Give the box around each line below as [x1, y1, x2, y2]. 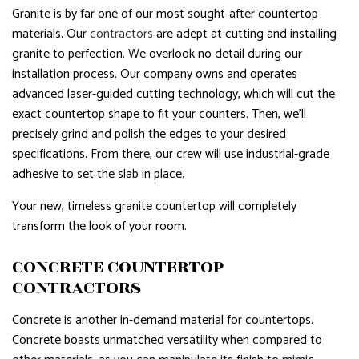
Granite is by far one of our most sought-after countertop [12, 2, 318, 25]
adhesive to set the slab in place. [12, 163, 184, 185]
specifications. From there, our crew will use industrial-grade [12, 143, 329, 165]
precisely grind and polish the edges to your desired [12, 123, 286, 145]
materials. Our [12, 22, 90, 45]
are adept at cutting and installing [153, 22, 337, 45]
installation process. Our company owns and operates [12, 63, 297, 85]
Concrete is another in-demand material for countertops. [12, 309, 313, 331]
